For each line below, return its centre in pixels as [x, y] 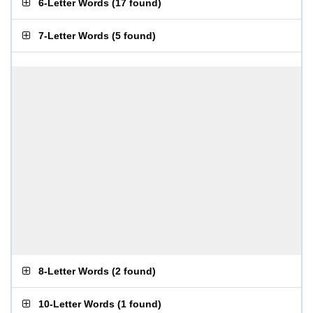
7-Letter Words [74, 36]
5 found [134, 36]
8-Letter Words [74, 271]
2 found [134, 271]
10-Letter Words [77, 304]
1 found [139, 304]
